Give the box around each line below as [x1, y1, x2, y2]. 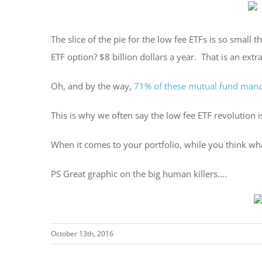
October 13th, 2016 [51, 228, 113, 239]
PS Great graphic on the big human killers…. [51, 167, 227, 180]
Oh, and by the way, [51, 80, 134, 92]
